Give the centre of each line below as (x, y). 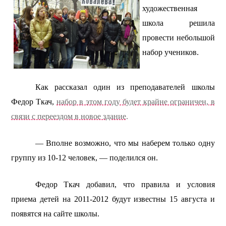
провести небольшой (179, 37)
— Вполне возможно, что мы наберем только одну (125, 143)
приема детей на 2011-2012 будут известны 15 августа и (113, 199)
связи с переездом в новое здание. (70, 116)
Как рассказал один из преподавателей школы (125, 87)
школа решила (179, 23)
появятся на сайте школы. (55, 213)
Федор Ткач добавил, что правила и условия (125, 184)
